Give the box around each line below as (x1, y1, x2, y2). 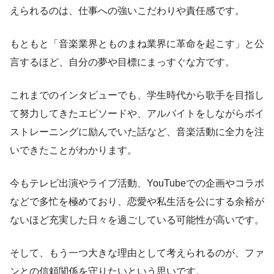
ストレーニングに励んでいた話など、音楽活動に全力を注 (10, 126, 264, 137)
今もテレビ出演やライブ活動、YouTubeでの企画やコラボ (10, 177, 264, 188)
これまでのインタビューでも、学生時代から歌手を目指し (10, 89, 264, 100)
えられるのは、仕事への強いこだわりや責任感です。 (10, 5, 245, 16)
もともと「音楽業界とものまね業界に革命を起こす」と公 (10, 38, 264, 49)
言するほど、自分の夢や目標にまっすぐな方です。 (10, 56, 235, 67)
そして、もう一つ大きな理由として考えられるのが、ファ (10, 247, 264, 258)
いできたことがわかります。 (10, 144, 137, 155)
